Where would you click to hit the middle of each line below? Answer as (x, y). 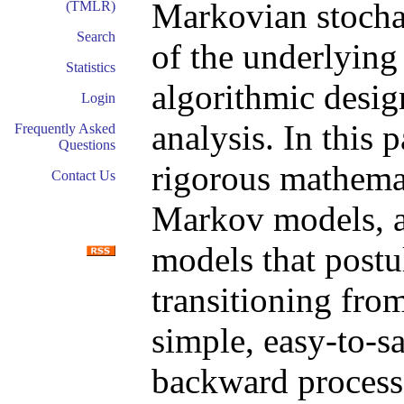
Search (96, 37)
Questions (87, 145)
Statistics (91, 67)
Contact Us (83, 175)
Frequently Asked (65, 129)
